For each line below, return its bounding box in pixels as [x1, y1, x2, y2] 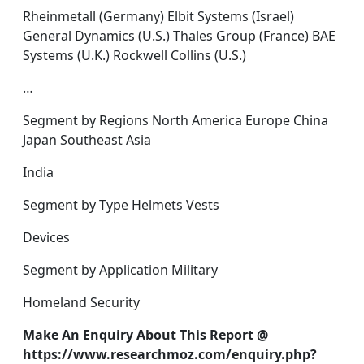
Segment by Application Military [23, 261, 218, 279]
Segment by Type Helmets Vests [23, 196, 219, 214]
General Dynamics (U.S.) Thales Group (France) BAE [23, 27, 336, 45]
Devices [23, 228, 70, 246]
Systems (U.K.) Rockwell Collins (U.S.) [23, 46, 246, 64]
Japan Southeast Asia [23, 131, 151, 149]
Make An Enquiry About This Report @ [23, 326, 268, 344]
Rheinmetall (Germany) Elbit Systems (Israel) [23, 7, 294, 25]
